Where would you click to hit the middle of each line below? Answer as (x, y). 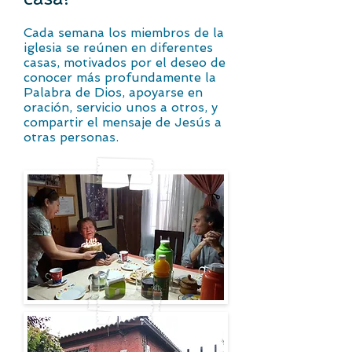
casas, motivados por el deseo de (125, 62)
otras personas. (73, 137)
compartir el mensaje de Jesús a (123, 122)
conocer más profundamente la (120, 77)
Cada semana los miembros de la (124, 33)
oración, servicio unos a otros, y (121, 107)
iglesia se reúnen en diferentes (118, 48)
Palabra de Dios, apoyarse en (113, 92)
